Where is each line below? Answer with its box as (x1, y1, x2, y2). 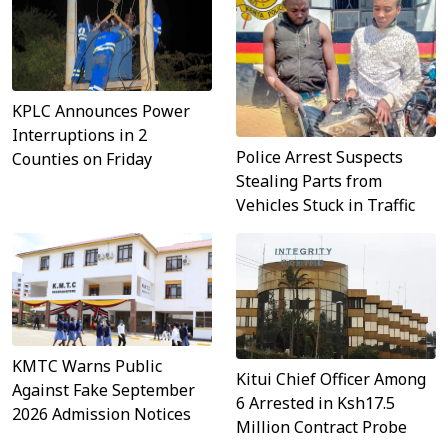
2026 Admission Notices (12, 402, 191, 425)
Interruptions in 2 (12, 124, 147, 147)
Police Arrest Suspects (236, 146, 403, 169)
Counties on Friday (12, 148, 152, 171)
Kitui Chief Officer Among (236, 368, 426, 391)
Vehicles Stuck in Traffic (236, 194, 415, 217)
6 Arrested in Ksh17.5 (236, 392, 395, 415)
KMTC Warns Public (12, 354, 162, 377)
